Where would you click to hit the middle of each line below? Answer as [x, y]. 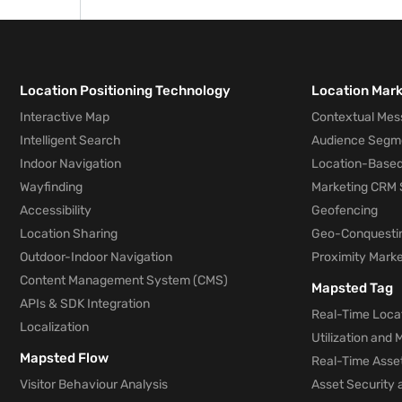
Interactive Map [65, 117]
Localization [54, 327]
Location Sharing [69, 234]
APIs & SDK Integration [85, 304]
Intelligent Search [70, 140]
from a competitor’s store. [211, 29]
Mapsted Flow [64, 358]
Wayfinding [51, 187]
